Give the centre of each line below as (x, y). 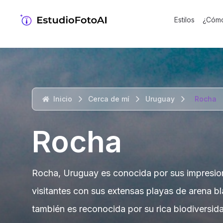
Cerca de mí (109, 99)
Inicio (63, 99)
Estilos (184, 20)
